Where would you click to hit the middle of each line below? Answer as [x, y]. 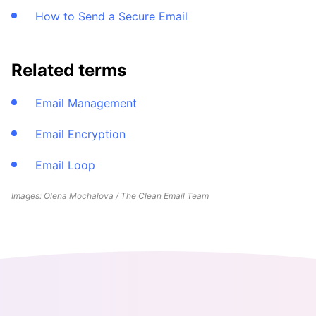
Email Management [86, 103]
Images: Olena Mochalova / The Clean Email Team [110, 196]
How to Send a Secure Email [111, 17]
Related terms [69, 71]
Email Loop [65, 165]
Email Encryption [80, 134]
